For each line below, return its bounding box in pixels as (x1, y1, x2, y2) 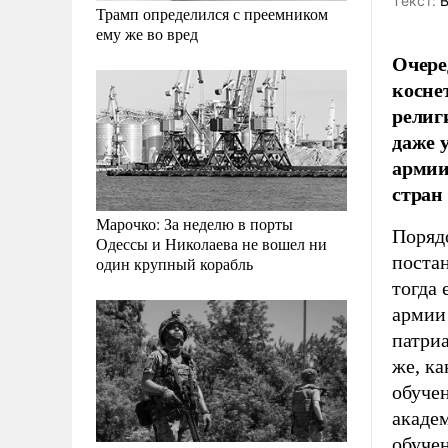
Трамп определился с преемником (96, 3, 328, 25)
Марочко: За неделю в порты (96, 213, 293, 235)
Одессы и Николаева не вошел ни (96, 233, 327, 255)
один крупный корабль (96, 253, 253, 275)
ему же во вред (96, 23, 198, 45)
